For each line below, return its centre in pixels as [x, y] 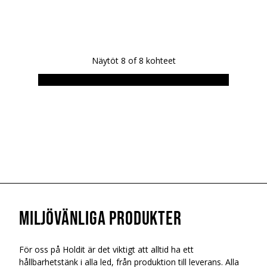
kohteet [161, 60]
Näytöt [105, 60]
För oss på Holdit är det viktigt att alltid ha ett [106, 249]
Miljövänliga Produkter [100, 219]
